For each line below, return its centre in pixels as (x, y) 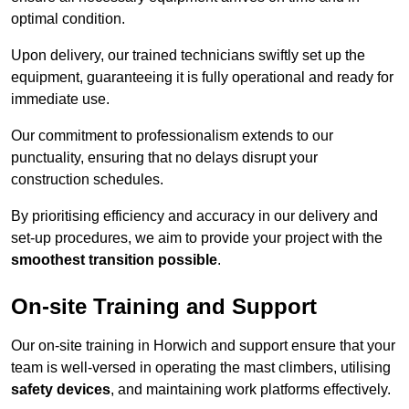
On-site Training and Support (164, 307)
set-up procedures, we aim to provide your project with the (197, 238)
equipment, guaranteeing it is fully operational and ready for (202, 78)
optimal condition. (68, 19)
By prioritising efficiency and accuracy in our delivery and (194, 216)
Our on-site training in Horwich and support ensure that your (203, 346)
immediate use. (60, 100)
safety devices (61, 390)
